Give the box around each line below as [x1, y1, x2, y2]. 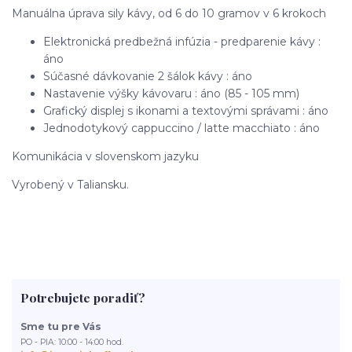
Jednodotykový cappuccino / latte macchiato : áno [43, 120, 320, 135]
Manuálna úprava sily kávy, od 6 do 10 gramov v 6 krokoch [12, 5, 326, 20]
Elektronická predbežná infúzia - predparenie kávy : [43, 34, 321, 49]
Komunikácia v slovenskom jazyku [12, 148, 199, 163]
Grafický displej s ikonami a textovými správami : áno [43, 103, 328, 118]
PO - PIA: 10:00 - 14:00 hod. [20, 336, 123, 347]
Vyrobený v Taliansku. [12, 177, 129, 192]
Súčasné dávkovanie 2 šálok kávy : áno [43, 68, 252, 83]
